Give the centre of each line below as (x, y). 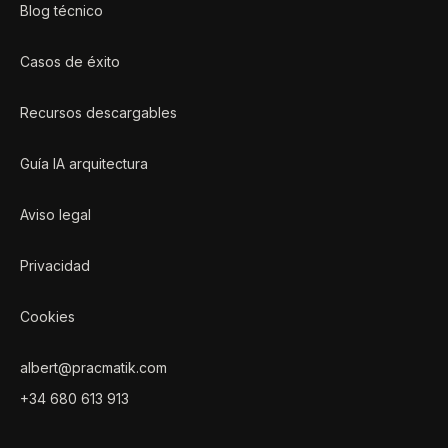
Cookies (47, 316)
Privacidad (55, 265)
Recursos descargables (98, 112)
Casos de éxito (70, 61)
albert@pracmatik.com (93, 367)
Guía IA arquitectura (84, 163)
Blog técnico (61, 10)
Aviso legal (55, 214)
